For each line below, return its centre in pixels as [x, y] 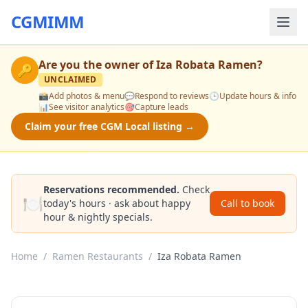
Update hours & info [258, 96]
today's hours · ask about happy [117, 203]
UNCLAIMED [70, 79]
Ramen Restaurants [98, 256]
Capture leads [162, 107]
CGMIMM [48, 22]
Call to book [247, 203]
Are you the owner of [97, 65]
